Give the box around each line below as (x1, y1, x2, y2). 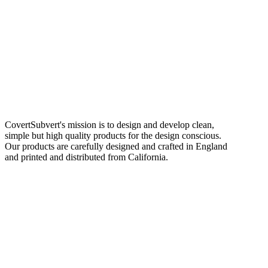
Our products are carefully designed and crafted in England (5, 141, 227, 151)
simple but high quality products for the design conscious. (5, 130, 221, 141)
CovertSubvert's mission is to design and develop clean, (5, 119, 214, 130)
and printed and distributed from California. (5, 151, 168, 162)
